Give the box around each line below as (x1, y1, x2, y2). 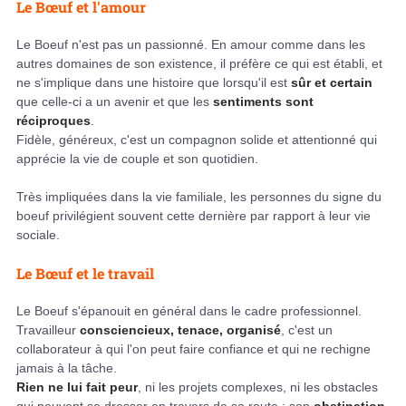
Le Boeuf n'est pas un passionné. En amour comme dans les (16, 36, 365, 52)
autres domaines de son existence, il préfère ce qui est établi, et (16, 55, 382, 71)
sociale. (16, 227, 60, 242)
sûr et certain (291, 74, 372, 90)
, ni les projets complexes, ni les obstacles (138, 379, 378, 394)
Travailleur (16, 322, 80, 337)
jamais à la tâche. (16, 360, 117, 375)
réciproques (16, 112, 91, 128)
